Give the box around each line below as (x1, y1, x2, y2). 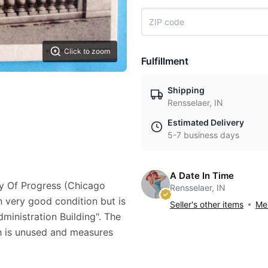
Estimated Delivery (167, 117, 244, 127)
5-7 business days (167, 130, 239, 140)
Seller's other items (170, 199, 243, 209)
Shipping (167, 85, 205, 95)
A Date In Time (170, 170, 234, 181)
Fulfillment (141, 55, 188, 67)
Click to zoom (64, 47, 110, 56)
